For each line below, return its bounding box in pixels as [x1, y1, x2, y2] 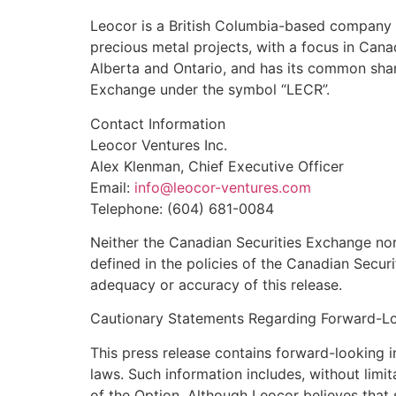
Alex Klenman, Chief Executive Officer [90, 156, 344, 175]
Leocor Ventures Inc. [90, 135, 227, 154]
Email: [90, 178, 134, 196]
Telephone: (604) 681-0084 [90, 199, 274, 217]
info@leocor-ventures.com [134, 178, 311, 196]
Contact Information [90, 114, 225, 133]
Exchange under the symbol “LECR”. [90, 80, 330, 99]
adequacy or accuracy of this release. [90, 276, 342, 294]
